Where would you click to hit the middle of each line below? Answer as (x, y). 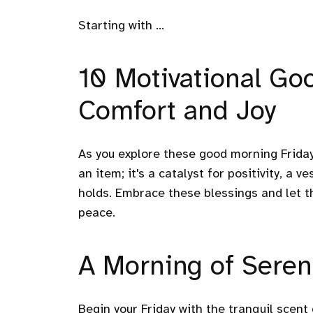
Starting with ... (121, 26)
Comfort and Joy (177, 112)
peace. (97, 213)
